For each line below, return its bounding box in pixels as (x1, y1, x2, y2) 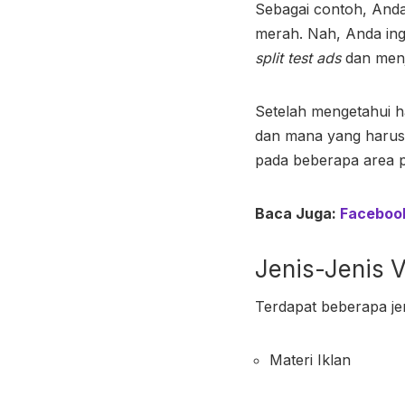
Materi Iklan (269, 350, 351, 369)
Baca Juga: (255, 203, 340, 222)
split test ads (255, 48, 341, 67)
